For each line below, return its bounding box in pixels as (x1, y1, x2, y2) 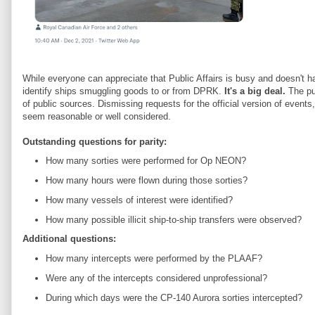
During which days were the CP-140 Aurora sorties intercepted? (45, 292, 302, 303)
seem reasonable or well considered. (22, 110, 171, 122)
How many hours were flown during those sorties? (45, 175, 247, 186)
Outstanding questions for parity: (22, 136, 167, 147)
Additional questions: (22, 233, 116, 245)
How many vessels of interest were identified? (45, 194, 233, 205)
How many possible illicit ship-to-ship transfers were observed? (45, 214, 302, 225)
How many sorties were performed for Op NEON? (45, 155, 246, 167)
